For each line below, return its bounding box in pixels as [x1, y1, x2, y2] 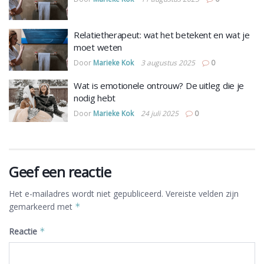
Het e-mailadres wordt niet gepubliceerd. [9, 187, 163, 199]
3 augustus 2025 [141, 57, 195, 68]
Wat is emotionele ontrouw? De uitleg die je [74, 80, 245, 91]
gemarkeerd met [9, 200, 75, 212]
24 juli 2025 [141, 108, 179, 118]
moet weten [74, 41, 122, 53]
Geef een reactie [9, 161, 111, 181]
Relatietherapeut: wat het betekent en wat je [74, 28, 250, 41]
